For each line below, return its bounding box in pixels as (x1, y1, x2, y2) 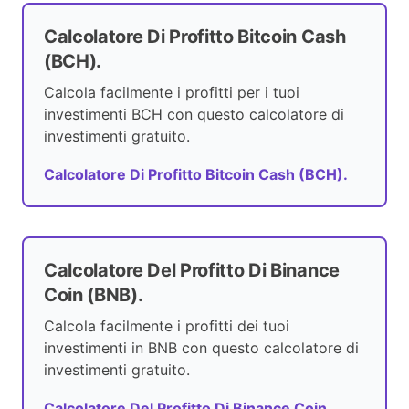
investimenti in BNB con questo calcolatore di (44, 339, 359, 358)
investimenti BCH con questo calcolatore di (44, 105, 344, 124)
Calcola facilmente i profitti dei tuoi (44, 317, 289, 336)
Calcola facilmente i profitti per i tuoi (44, 83, 299, 102)
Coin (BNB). (44, 284, 143, 307)
